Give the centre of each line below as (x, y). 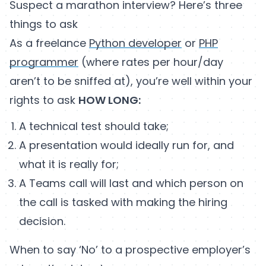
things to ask (44, 24)
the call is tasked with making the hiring (123, 202)
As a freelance (49, 43)
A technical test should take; (94, 126)
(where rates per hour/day (151, 62)
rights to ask (44, 100)
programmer (44, 62)
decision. (42, 221)
